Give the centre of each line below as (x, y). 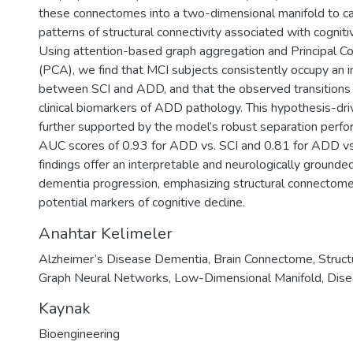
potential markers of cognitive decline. (142, 203)
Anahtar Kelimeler (106, 234)
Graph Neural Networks (104, 278)
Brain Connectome (263, 259)
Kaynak (65, 308)
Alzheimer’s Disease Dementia (123, 259)
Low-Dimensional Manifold (248, 278)
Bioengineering (79, 334)
